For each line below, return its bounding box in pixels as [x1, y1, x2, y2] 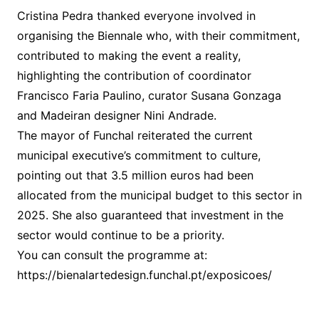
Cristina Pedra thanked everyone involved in [16, 9, 256, 23]
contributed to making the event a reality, [16, 48, 241, 63]
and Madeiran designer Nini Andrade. [16, 108, 216, 123]
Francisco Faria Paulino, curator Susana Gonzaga [16, 88, 281, 103]
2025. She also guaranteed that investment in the [16, 208, 283, 223]
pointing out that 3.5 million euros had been [16, 168, 253, 183]
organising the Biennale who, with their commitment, [16, 28, 300, 43]
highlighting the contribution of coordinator [16, 68, 251, 83]
